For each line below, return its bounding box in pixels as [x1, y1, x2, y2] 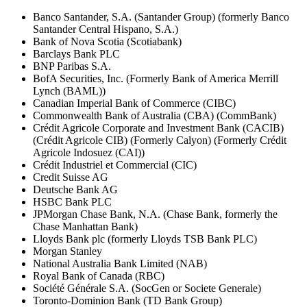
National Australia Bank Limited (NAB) [33, 258, 207, 270]
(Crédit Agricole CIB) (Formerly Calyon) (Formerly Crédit [33, 134, 286, 147]
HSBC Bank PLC [33, 196, 112, 208]
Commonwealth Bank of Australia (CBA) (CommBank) [33, 110, 276, 122]
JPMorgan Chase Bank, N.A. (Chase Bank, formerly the [33, 208, 278, 221]
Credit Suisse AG [33, 171, 108, 184]
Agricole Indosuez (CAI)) [33, 147, 145, 159]
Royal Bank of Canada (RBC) [33, 270, 164, 282]
